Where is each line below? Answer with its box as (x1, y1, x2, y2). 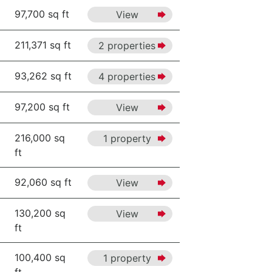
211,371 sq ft (15, 39, 71, 51)
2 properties (98, 39, 155, 52)
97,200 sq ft (15, 101, 70, 113)
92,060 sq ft (15, 176, 72, 188)
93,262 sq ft (15, 70, 72, 82)
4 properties (98, 70, 155, 83)
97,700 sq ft (15, 8, 69, 20)
